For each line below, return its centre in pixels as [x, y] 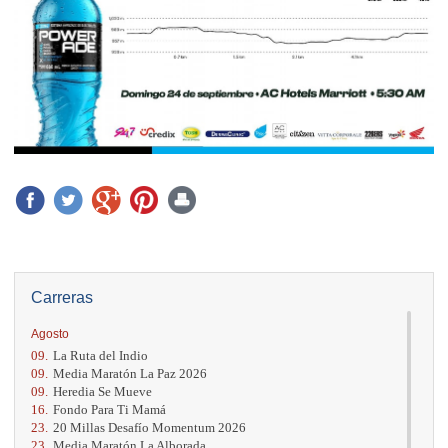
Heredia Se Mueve [102, 391]
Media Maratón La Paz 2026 [130, 373]
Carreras [62, 297]
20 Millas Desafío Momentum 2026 [149, 427]
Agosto [50, 333]
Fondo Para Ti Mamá [109, 409]
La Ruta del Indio [100, 355]
